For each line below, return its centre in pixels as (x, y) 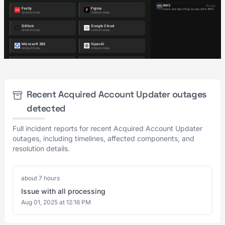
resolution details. (41, 148)
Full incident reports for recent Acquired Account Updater (107, 128)
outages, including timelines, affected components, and (103, 138)
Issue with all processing (63, 191)
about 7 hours (40, 178)
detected (46, 108)
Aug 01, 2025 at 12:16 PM (56, 202)
